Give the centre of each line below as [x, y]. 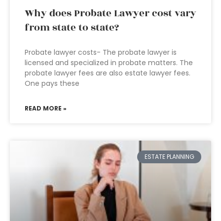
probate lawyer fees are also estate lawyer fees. [108, 73]
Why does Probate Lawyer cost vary [110, 13]
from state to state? [72, 28]
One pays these [52, 83]
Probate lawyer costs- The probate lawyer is [101, 52]
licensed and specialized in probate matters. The [109, 63]
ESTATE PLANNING [169, 157]
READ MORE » [46, 108]
